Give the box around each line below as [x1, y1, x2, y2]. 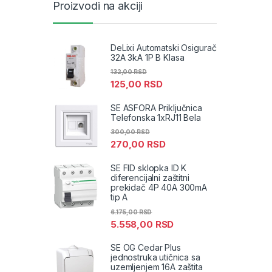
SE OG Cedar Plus [110, 242, 181, 253]
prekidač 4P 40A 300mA [110, 182, 208, 193]
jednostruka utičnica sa [110, 252, 200, 263]
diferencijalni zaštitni [110, 172, 189, 183]
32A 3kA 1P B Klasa [110, 52, 185, 63]
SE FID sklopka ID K [110, 163, 187, 174]
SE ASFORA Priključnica [110, 102, 202, 113]
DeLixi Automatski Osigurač [110, 42, 217, 53]
